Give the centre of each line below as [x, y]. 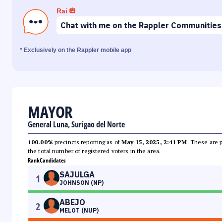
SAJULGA [77, 175]
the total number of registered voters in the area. [94, 151]
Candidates [53, 161]
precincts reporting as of [87, 142]
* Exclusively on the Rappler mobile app [76, 50]
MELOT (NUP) [79, 211]
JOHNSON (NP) [82, 183]
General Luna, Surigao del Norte [76, 125]
